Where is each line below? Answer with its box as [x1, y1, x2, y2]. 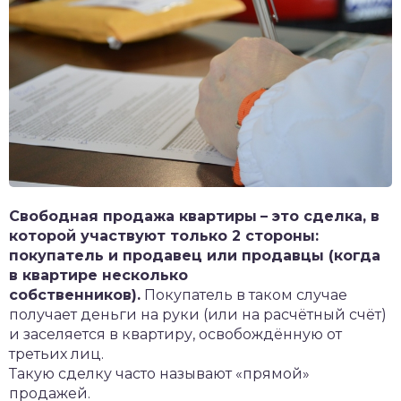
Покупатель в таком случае [141, 286, 347, 304]
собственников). [9, 286, 141, 304]
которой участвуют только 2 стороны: [9, 227, 319, 245]
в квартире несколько [9, 267, 188, 285]
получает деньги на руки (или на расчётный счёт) [9, 306, 387, 324]
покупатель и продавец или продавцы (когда [9, 247, 380, 265]
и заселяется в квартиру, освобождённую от [9, 326, 342, 344]
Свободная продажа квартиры [9, 208, 257, 226]
